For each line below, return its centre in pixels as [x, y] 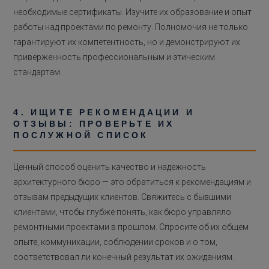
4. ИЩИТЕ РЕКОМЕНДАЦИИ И [104, 113]
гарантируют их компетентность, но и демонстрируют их [127, 42]
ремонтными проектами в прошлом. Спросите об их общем [131, 227]
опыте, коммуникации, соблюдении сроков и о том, [116, 242]
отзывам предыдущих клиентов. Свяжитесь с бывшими [122, 197]
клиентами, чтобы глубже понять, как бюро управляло [122, 212]
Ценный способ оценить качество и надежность [110, 167]
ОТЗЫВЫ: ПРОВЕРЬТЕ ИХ [94, 124]
